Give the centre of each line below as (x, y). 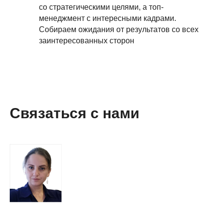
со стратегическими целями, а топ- (101, 7)
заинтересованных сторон (87, 41)
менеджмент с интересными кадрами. (108, 18)
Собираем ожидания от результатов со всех (119, 30)
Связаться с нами (74, 113)
